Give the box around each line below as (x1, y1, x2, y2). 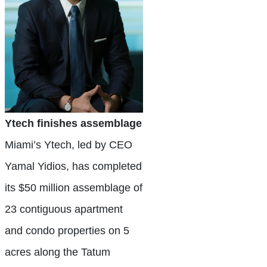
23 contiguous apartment (5, 203, 123, 215)
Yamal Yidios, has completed (5, 160, 142, 172)
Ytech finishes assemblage (5, 117, 142, 129)
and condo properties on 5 (5, 225, 129, 237)
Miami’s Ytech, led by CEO (5, 139, 132, 151)
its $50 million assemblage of (5, 182, 142, 194)
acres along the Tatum (5, 246, 110, 258)
